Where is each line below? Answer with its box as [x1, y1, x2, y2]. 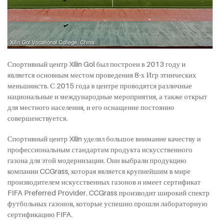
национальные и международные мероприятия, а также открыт [7, 91, 207, 101]
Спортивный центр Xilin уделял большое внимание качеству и [7, 134, 201, 143]
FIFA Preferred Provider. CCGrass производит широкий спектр [7, 188, 210, 197]
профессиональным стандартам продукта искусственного [7, 144, 192, 154]
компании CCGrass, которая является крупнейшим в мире [7, 166, 191, 175]
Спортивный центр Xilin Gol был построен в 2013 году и [7, 59, 186, 68]
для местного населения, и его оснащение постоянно [7, 102, 174, 111]
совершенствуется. [7, 113, 68, 122]
